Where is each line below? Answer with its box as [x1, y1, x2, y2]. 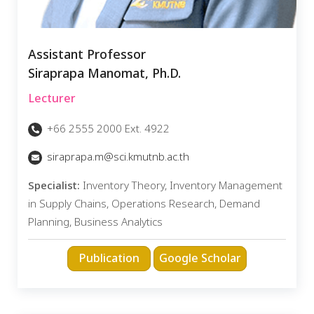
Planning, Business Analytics [28, 214, 163, 231]
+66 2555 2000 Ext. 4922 [44, 121, 170, 137]
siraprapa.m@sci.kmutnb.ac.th [47, 149, 189, 166]
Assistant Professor [28, 45, 146, 64]
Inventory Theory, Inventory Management [80, 177, 282, 194]
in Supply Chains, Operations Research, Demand [28, 196, 260, 212]
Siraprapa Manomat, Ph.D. [28, 64, 181, 83]
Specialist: [28, 177, 80, 194]
